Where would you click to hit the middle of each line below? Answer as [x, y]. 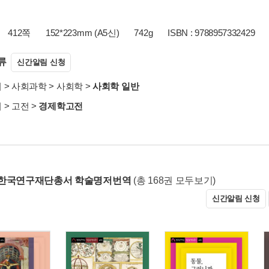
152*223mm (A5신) [82, 33]
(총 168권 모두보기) [175, 180]
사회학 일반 [116, 86]
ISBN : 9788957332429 [211, 33]
